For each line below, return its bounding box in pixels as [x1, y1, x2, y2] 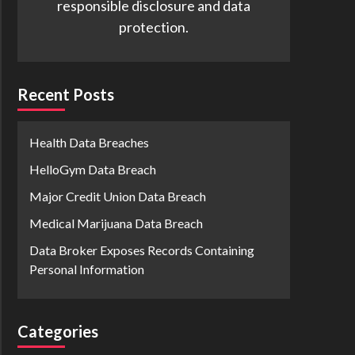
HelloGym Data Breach [29, 162, 156, 177]
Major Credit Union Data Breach [29, 189, 206, 204]
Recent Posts [17, 85, 114, 104]
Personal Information [29, 261, 144, 277]
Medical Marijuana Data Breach [29, 216, 203, 231]
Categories [17, 322, 98, 341]
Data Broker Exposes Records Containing [29, 242, 254, 258]
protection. [119, 18, 189, 36]
